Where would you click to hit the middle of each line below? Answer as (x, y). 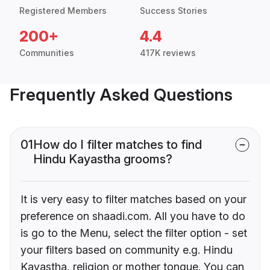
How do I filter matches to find (118, 145)
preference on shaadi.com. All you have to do (133, 216)
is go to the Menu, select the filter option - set (134, 233)
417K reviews (168, 53)
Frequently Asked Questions (121, 95)
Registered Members (63, 11)
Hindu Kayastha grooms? (103, 159)
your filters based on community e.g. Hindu (127, 250)
